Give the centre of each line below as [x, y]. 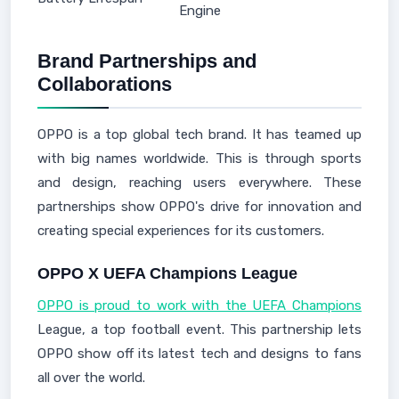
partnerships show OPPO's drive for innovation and [199, 207]
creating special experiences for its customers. [181, 231]
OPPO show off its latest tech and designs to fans [199, 354]
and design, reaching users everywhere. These [199, 183]
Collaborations [105, 84]
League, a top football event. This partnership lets [199, 330]
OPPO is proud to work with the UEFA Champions [199, 305]
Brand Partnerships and [147, 61]
